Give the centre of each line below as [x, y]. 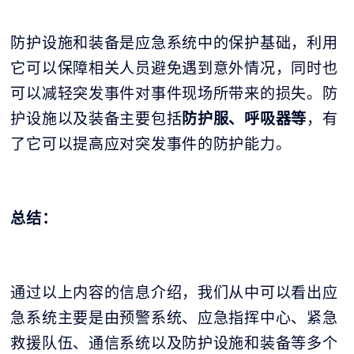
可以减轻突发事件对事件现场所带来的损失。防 [174, 93]
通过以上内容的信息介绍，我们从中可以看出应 [174, 292]
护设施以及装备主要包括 [96, 118]
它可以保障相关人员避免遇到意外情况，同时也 [174, 68]
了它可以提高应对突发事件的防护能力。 [151, 143]
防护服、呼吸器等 [245, 118]
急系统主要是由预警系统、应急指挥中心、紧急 [174, 317]
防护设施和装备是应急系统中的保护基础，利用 [174, 42]
